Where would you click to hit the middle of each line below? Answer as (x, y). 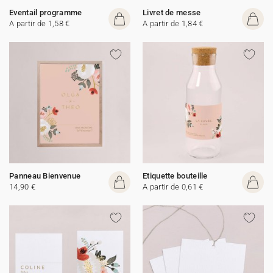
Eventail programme (46, 12)
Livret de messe (172, 12)
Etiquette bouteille (175, 176)
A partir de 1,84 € (173, 23)
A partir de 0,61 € (173, 187)
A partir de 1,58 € (40, 23)
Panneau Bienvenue (45, 176)
